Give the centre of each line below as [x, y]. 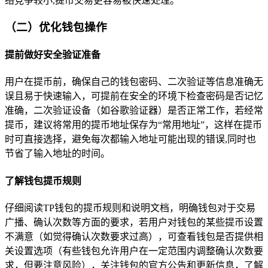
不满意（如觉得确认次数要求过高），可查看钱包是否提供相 [134, 236]
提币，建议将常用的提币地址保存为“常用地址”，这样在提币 [133, 125]
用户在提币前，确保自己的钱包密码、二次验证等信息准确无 [134, 82]
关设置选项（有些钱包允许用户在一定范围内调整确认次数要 [134, 251]
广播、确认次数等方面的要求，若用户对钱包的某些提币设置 [134, 222]
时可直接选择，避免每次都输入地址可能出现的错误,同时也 [130, 139]
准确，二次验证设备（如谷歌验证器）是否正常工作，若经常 [134, 111]
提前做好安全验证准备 [53, 55]
